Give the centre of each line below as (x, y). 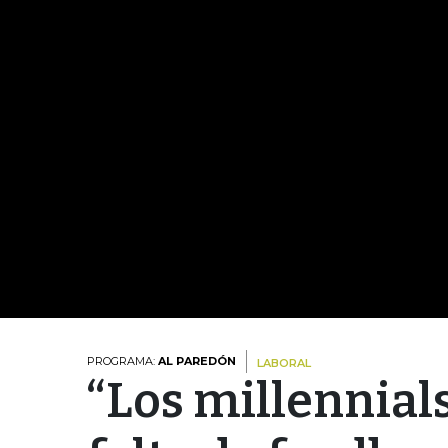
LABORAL (284, 363)
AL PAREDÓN (197, 361)
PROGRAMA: (122, 361)
